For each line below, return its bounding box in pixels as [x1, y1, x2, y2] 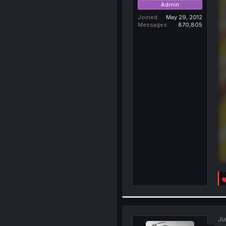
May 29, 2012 [165, 13, 202, 21]
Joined [137, 13, 157, 21]
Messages [137, 21, 167, 28]
